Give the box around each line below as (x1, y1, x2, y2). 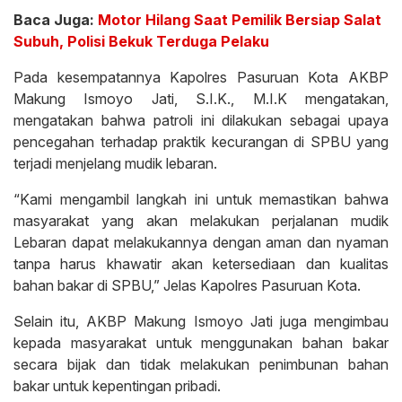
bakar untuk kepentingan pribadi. (13, 377, 221, 396)
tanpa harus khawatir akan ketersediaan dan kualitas (13, 255, 389, 274)
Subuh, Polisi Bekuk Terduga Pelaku (13, 32, 269, 51)
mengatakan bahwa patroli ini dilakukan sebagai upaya (13, 111, 389, 130)
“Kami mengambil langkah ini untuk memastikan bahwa (13, 190, 389, 209)
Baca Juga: (13, 11, 98, 30)
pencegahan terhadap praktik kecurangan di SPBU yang (13, 133, 389, 152)
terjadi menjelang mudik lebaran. (13, 154, 217, 173)
